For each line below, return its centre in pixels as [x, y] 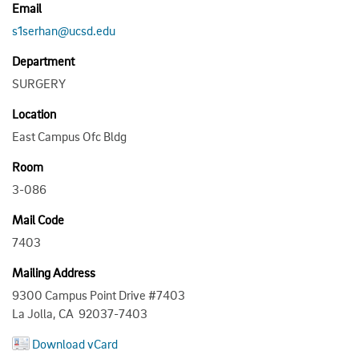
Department [43, 61]
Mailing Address [54, 272]
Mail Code [38, 219]
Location [34, 113]
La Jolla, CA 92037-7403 [80, 313]
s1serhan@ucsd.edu [64, 30]
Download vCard [75, 343]
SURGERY [39, 83]
